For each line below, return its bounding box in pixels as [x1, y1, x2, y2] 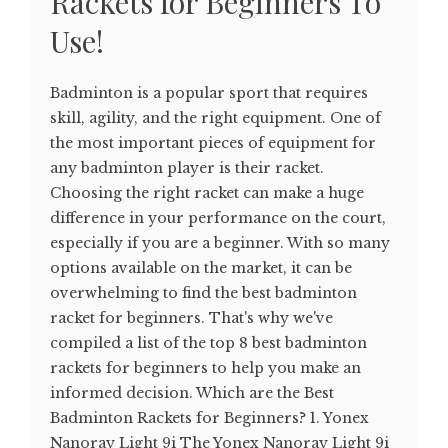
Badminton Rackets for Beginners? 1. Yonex [50, 409, 369, 428]
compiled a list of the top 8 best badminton [50, 334, 367, 353]
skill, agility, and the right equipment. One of [50, 109, 381, 128]
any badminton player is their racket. [50, 159, 324, 178]
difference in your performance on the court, [50, 209, 386, 228]
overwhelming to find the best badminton [50, 284, 357, 303]
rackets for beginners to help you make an [50, 359, 361, 378]
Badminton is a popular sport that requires [50, 84, 368, 103]
